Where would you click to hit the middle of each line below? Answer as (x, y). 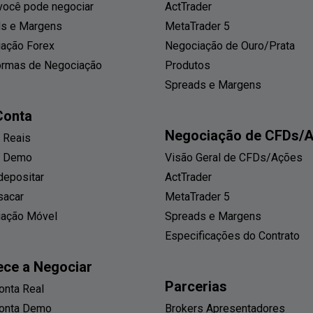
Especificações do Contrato (232, 236)
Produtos (188, 66)
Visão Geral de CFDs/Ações (234, 158)
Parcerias (196, 287)
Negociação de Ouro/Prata (230, 46)
